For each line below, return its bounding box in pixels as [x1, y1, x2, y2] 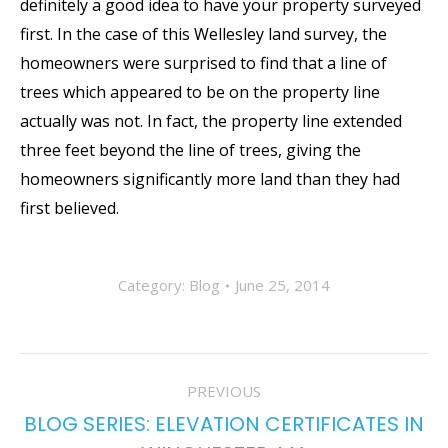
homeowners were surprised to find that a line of [20, 52, 387, 74]
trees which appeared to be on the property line [20, 81, 380, 103]
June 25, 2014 [235, 275, 330, 295]
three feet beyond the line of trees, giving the [20, 139, 361, 161]
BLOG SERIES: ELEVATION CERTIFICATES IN [24, 410, 424, 438]
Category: [118, 275, 189, 295]
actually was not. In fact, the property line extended [20, 110, 402, 132]
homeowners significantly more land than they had [20, 168, 400, 190]
